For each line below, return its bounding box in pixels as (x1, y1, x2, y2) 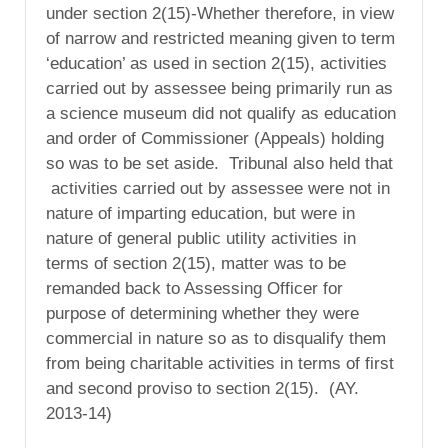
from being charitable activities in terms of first (46, 353, 394, 373)
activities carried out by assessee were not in (46, 178, 390, 198)
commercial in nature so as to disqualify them (46, 328, 386, 348)
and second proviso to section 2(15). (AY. (46, 378, 359, 398)
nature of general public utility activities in (46, 228, 356, 248)
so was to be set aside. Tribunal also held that (46, 153, 393, 173)
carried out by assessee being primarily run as (46, 78, 393, 98)
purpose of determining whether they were (46, 303, 359, 323)
